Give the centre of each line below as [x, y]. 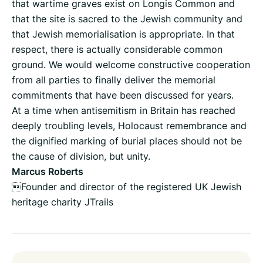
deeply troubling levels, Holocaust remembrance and [129, 125]
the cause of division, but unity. [81, 156]
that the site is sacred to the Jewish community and [127, 18]
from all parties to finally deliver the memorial [114, 80]
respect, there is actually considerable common [117, 49]
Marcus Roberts [48, 171]
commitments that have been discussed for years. [123, 95]
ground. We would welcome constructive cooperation [131, 64]
